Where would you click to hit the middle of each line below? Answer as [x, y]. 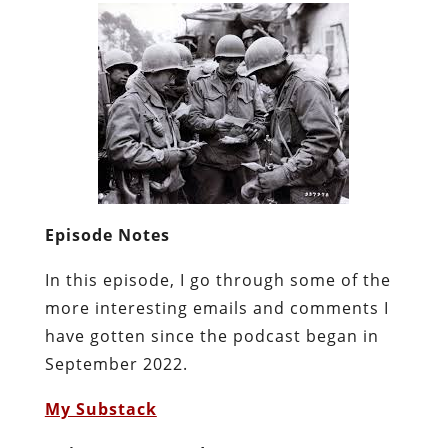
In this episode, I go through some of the [217, 279]
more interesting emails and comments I [216, 307]
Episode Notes [107, 234]
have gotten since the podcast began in [211, 335]
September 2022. [116, 363]
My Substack [100, 408]
